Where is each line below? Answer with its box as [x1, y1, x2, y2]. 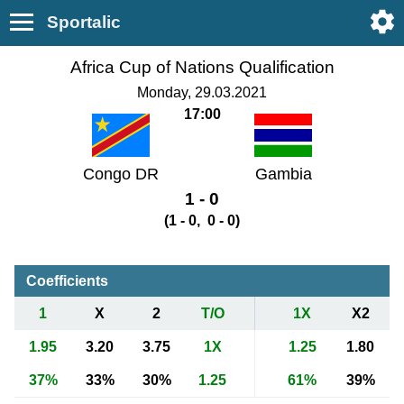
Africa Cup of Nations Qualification [69, 57, 335, 77]
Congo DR [83, 165, 159, 184]
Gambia [254, 165, 312, 184]
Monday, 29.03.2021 [137, 84, 267, 100]
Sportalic [47, 13, 121, 32]
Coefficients [25, 273, 108, 289]
